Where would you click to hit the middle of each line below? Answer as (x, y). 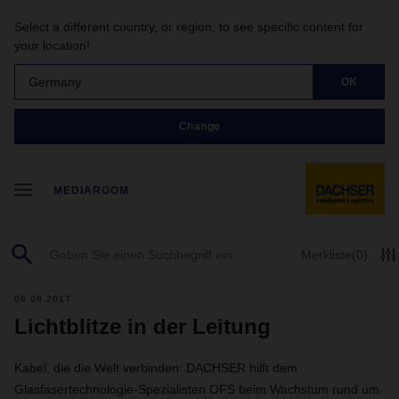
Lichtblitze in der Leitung (142, 326)
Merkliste (326, 254)
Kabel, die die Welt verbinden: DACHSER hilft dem (156, 368)
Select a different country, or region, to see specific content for (189, 27)
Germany (55, 81)
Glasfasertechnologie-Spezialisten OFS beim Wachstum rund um (197, 389)
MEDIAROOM (91, 191)
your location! (52, 45)
